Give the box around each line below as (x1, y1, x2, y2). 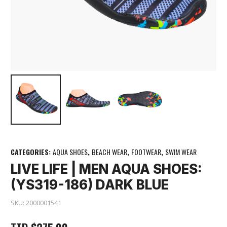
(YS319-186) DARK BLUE (11, 177, 169, 193)
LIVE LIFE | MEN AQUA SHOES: (11, 161, 202, 177)
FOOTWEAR (131, 146, 161, 157)
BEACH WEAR (92, 146, 127, 157)
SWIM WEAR (165, 146, 197, 157)
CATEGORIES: (11, 146, 53, 157)
